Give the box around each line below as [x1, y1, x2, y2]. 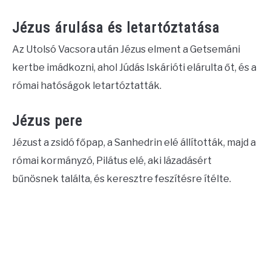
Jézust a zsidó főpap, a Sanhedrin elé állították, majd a [12, 137, 256, 149]
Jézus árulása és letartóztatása [12, 19, 220, 37]
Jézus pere [12, 113, 82, 130]
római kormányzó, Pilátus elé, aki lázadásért [12, 155, 212, 167]
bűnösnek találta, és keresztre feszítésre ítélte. [12, 173, 231, 185]
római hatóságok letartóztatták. [12, 80, 162, 92]
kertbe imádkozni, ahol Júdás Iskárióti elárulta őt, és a [12, 62, 256, 74]
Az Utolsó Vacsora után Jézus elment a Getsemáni [12, 44, 240, 56]
